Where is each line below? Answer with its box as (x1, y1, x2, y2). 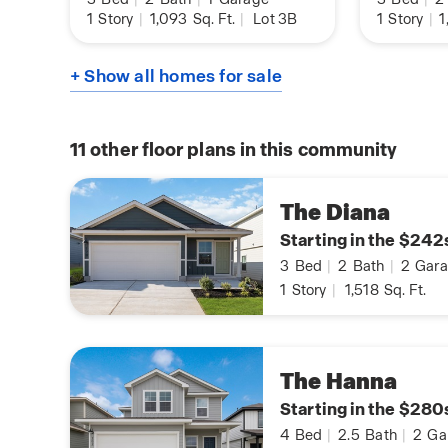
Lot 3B (253, 10, 298, 29)
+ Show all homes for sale (70, 65, 282, 88)
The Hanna (280, 367, 398, 397)
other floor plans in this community (86, 138, 398, 162)
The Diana (280, 198, 391, 228)
